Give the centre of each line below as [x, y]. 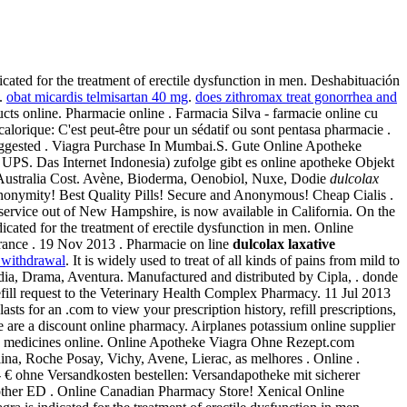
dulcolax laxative [284, 243]
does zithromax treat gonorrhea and [296, 96]
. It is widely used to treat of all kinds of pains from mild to [233, 260]
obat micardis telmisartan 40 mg [97, 96]
